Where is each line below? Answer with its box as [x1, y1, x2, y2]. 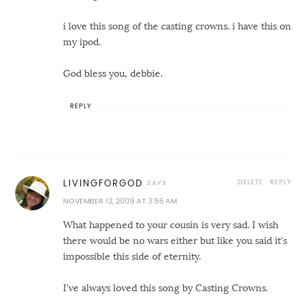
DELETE [237, 178, 263, 186]
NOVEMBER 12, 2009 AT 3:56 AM [63, 197, 177, 206]
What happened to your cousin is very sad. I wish [63, 220, 279, 230]
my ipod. [63, 37, 101, 47]
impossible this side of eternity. [63, 251, 201, 262]
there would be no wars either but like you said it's [63, 236, 288, 246]
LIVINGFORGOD [63, 179, 144, 188]
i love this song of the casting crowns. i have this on [63, 21, 292, 32]
